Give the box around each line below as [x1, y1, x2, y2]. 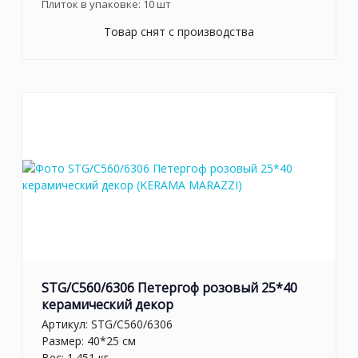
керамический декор [42, 295, 173, 313]
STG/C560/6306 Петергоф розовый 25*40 [42, 278, 297, 296]
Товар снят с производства [104, 23, 254, 39]
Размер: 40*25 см [42, 333, 136, 349]
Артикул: [42, 316, 91, 332]
